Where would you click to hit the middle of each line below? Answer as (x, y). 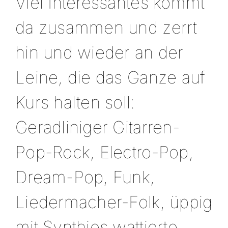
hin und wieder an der (99, 52)
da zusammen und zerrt (106, 27)
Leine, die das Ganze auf (110, 77)
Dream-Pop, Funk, (85, 177)
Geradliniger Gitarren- (97, 127)
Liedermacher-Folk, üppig (114, 202)
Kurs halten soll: (75, 102)
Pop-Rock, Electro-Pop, (104, 152)
